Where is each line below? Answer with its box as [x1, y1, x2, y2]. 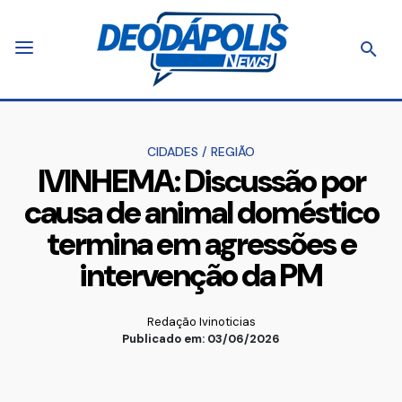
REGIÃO [211, 144, 255, 160]
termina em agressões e [46, 223, 356, 265]
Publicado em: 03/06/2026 [122, 331, 280, 346]
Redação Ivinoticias [146, 314, 256, 329]
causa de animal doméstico [23, 192, 379, 233]
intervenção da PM [80, 255, 322, 296]
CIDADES [147, 144, 198, 160]
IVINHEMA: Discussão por [37, 161, 365, 202]
